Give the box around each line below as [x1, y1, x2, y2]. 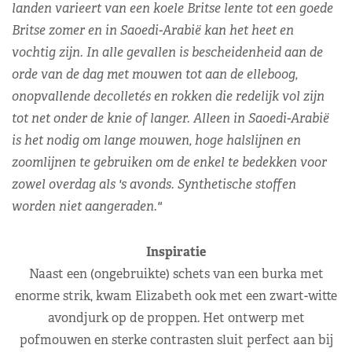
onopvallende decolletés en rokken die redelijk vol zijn [12, 87, 324, 104]
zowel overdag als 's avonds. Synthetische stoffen [12, 175, 296, 192]
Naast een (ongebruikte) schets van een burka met [28, 265, 324, 282]
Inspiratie [146, 243, 206, 260]
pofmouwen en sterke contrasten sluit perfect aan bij [19, 331, 333, 348]
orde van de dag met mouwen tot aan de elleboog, [12, 65, 298, 82]
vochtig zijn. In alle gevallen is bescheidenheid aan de [12, 43, 323, 60]
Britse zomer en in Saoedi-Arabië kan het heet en [12, 21, 294, 38]
